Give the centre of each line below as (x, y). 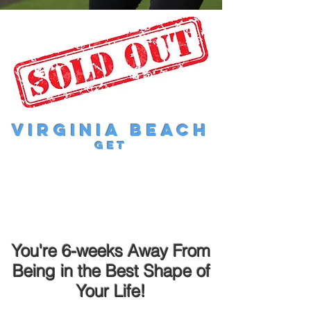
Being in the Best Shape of (111, 271)
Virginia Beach (111, 130)
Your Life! (111, 291)
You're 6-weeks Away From (111, 251)
